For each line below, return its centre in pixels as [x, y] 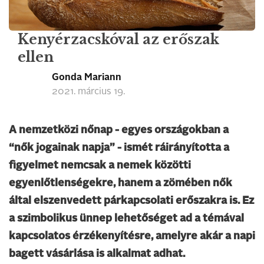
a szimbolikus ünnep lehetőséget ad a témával [126, 218]
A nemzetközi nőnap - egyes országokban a [119, 130]
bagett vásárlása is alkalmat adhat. [97, 254]
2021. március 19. [88, 92]
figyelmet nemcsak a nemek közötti [100, 165]
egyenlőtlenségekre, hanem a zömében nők [121, 183]
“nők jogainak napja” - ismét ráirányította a [119, 148]
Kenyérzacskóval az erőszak [118, 39]
